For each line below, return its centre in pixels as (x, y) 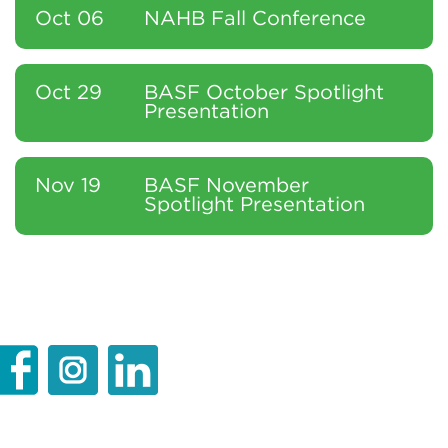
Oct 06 (69, 18)
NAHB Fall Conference (255, 18)
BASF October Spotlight (264, 92)
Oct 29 (68, 92)
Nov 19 (68, 185)
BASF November (226, 185)
